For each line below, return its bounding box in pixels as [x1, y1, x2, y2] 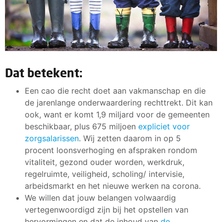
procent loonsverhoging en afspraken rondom [25, 145, 197, 155]
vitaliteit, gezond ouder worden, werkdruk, [25, 157, 184, 167]
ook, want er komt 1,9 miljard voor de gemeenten [25, 109, 210, 119]
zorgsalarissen [25, 133, 79, 143]
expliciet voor [138, 121, 190, 131]
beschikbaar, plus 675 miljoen [25, 121, 138, 131]
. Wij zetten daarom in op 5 [79, 133, 181, 143]
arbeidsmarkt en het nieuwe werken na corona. [25, 180, 201, 191]
